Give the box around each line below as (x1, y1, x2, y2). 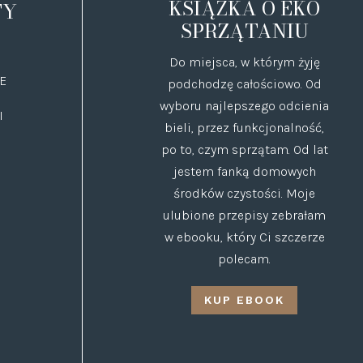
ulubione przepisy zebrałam (163, 207, 327, 223)
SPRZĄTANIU (180, 15, 309, 46)
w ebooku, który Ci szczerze (164, 228, 325, 245)
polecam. (218, 250, 271, 267)
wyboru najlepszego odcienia (160, 97, 330, 113)
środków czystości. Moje (173, 185, 316, 201)
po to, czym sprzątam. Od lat (160, 141, 328, 157)
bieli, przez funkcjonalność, (164, 119, 325, 135)
